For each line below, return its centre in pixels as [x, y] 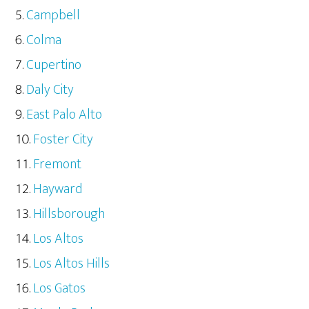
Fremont [58, 164]
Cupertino [54, 64]
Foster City [63, 139]
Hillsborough [69, 213]
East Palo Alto [64, 114]
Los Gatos [60, 288]
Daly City [50, 89]
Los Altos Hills [72, 263]
